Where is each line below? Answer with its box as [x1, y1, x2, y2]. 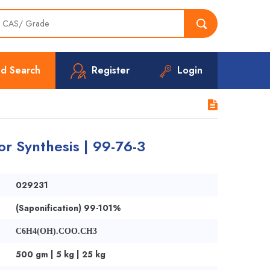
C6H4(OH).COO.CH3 [15, 227, 97, 236]
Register [92, 63, 130, 77]
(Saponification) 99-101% [15, 202, 121, 214]
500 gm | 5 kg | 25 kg [15, 248, 105, 260]
